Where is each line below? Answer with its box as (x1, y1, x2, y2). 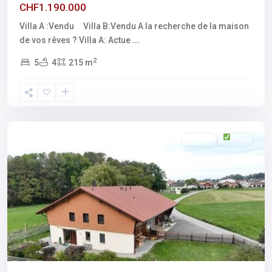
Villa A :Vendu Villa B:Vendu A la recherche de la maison (19, 21, 249, 31)
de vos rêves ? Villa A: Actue (19, 35, 132, 45)
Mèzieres (19, 104, 57, 114)
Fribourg (19, 90, 55, 100)
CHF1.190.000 (19, 1, 86, 13)
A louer (188, 135, 211, 143)
